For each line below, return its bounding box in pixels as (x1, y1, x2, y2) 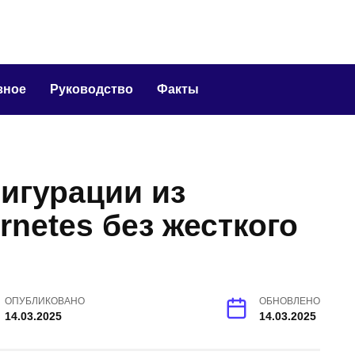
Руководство (50, 82, 133, 96)
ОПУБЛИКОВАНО (5, 296, 86, 307)
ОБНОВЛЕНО (259, 296, 320, 307)
